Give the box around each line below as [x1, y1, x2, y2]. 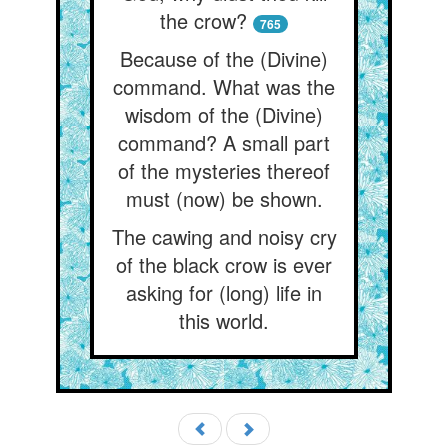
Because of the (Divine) [120, 44, 328, 73]
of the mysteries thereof [118, 156, 330, 185]
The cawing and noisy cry [111, 222, 337, 251]
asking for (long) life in [126, 278, 322, 307]
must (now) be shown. [125, 184, 323, 213]
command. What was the [113, 72, 335, 101]
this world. [179, 306, 269, 335]
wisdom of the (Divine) [125, 100, 323, 129]
